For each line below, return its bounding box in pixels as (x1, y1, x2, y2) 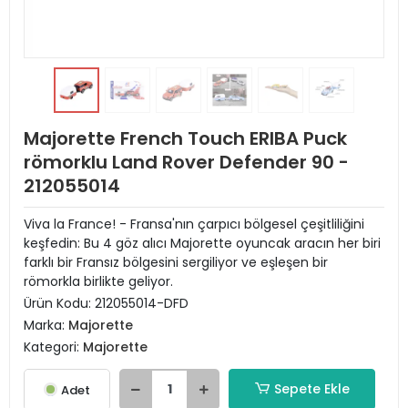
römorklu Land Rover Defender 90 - (24, 149, 349, 175)
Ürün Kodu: (24, 294, 95, 312)
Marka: (24, 316, 68, 334)
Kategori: (24, 338, 83, 356)
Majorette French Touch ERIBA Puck (24, 126, 347, 151)
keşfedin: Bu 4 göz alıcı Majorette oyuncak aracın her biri (24, 234, 381, 252)
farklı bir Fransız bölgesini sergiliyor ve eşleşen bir (24, 253, 328, 271)
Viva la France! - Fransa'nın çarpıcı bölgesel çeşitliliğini (24, 215, 364, 233)
